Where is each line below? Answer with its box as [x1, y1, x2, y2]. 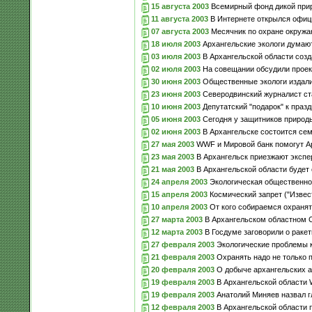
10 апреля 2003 [150, 202, 208, 211]
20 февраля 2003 [150, 265, 214, 274]
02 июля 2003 [150, 64, 201, 73]
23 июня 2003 [150, 89, 201, 98]
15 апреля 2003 [150, 189, 208, 198]
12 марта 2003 [150, 227, 203, 236]
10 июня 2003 [150, 102, 201, 111]
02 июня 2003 [150, 127, 201, 136]
